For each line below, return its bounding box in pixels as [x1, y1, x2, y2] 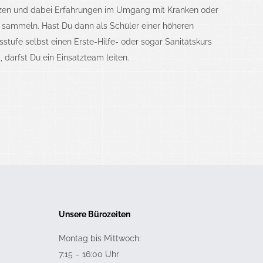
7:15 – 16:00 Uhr [59, 249, 119, 259]
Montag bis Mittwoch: [59, 234, 141, 244]
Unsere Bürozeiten [59, 210, 130, 220]
